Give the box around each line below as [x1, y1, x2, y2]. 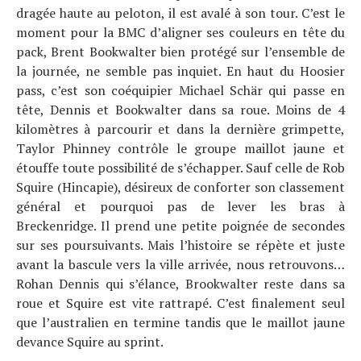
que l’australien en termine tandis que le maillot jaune [16, 313, 345, 331]
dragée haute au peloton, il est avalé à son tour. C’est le [16, 4, 345, 22]
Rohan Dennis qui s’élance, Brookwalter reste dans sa [16, 275, 345, 293]
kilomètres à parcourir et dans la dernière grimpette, [16, 120, 345, 138]
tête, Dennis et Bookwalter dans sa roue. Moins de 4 [16, 101, 345, 118]
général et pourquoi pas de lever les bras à [16, 197, 345, 215]
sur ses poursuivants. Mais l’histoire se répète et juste [16, 236, 345, 254]
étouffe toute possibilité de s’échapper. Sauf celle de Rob [16, 159, 345, 176]
